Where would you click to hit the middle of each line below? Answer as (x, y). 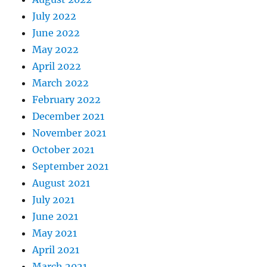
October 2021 (63, 150)
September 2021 (71, 166)
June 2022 (56, 33)
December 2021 (69, 116)
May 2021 (55, 233)
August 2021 (61, 183)
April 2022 (57, 66)
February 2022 (67, 100)
